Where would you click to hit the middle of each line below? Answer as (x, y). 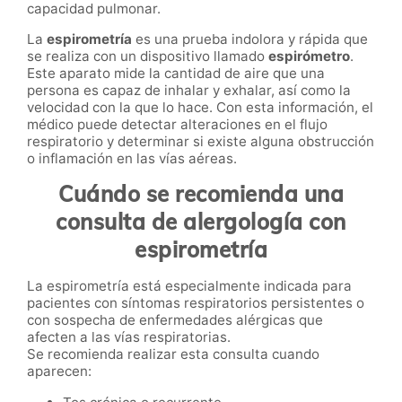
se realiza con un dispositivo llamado (148, 57)
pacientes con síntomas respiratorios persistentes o (196, 303)
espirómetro (309, 57)
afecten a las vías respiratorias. (129, 337)
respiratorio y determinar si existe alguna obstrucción (201, 142)
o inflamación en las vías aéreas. (132, 159)
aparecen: (59, 371)
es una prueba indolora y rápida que (250, 39)
